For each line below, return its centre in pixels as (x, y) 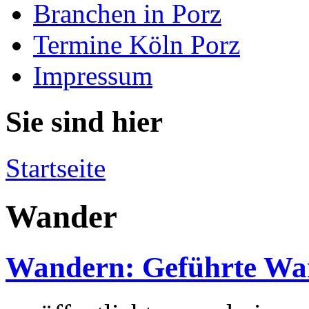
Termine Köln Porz (137, 44)
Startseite (56, 168)
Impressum (93, 76)
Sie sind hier (84, 121)
